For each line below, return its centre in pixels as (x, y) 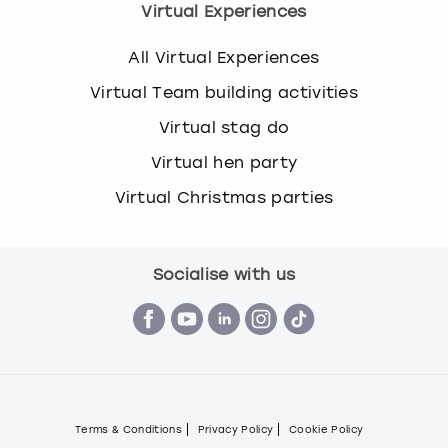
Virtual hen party (224, 163)
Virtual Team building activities (224, 93)
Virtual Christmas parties (224, 198)
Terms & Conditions (128, 430)
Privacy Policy (235, 430)
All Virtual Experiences (224, 58)
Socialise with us (224, 275)
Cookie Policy (326, 430)
